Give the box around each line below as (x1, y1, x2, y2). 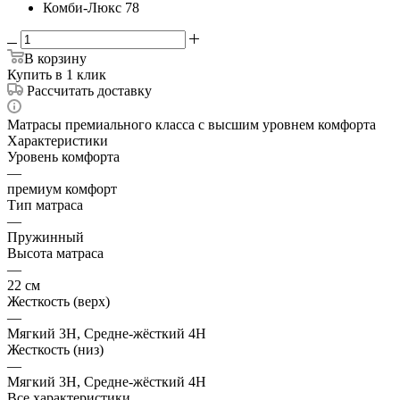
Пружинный (7, 229, 84, 245)
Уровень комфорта (7, 148, 120, 164)
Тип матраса (7, 196, 83, 212)
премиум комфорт (7, 180, 117, 196)
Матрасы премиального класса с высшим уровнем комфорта (7, 116, 376, 132)
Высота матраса (7, 245, 104, 261)
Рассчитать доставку (27, 82, 152, 98)
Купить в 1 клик (7, 66, 106, 82)
